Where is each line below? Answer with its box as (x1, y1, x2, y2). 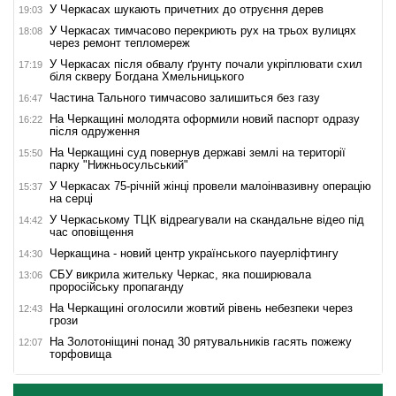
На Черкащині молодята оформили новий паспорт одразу (49, 111, 360, 126)
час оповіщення (49, 225, 133, 239)
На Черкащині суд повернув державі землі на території (49, 145, 346, 159)
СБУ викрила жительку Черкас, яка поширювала (49, 267, 311, 281)
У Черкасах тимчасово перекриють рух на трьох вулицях (49, 23, 356, 37)
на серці (49, 191, 93, 205)
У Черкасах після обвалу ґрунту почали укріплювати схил (49, 57, 362, 71)
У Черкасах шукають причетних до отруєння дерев (49, 2, 324, 16)
